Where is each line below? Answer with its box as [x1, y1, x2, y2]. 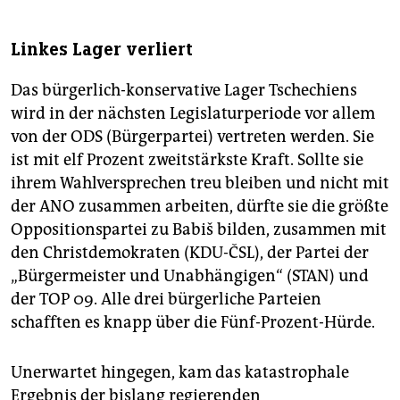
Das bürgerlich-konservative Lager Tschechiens [11, 80, 357, 101]
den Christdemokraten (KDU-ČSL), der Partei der [11, 243, 369, 263]
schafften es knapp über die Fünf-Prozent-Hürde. [11, 312, 375, 333]
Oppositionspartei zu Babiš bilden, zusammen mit [11, 220, 387, 240]
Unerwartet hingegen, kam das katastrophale [11, 362, 349, 383]
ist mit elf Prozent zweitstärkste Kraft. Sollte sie [11, 150, 363, 171]
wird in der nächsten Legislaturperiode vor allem [11, 104, 375, 124]
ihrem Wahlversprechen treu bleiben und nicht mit [11, 173, 389, 194]
